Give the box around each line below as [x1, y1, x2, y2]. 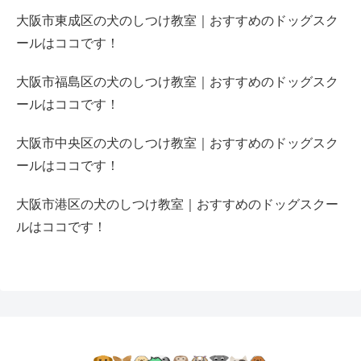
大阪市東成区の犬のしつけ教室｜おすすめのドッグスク [16, 14, 338, 28]
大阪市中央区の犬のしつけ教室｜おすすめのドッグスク [16, 136, 338, 151]
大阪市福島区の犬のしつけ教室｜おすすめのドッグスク [16, 75, 338, 89]
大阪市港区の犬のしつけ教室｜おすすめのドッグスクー [16, 197, 338, 212]
